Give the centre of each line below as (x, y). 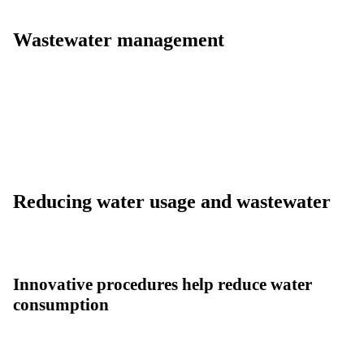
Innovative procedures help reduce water (162, 285)
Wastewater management (119, 40)
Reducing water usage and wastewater (172, 202)
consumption (61, 305)
